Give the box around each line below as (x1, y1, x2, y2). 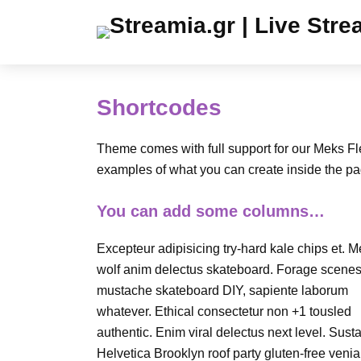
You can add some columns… (97, 202, 325, 220)
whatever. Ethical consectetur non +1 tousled (97, 305, 351, 318)
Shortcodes (97, 95, 222, 120)
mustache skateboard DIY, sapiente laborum (97, 284, 348, 297)
